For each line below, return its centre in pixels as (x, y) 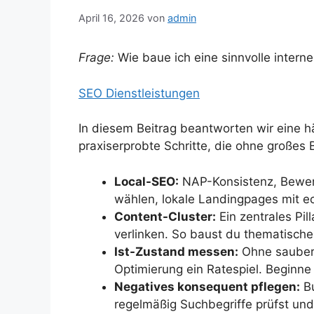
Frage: (96, 58)
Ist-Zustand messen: (176, 251)
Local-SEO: (146, 181)
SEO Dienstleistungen (139, 93)
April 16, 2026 (111, 18)
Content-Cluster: (165, 216)
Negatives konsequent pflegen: (207, 286)
